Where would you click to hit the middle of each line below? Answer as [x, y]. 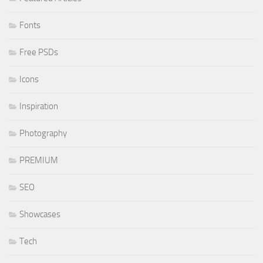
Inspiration [39, 106]
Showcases [40, 214]
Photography [43, 133]
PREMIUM [39, 160]
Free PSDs [39, 52]
